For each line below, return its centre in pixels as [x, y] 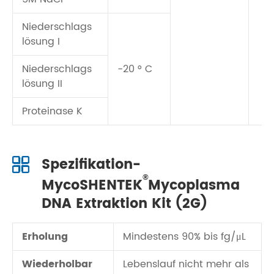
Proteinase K [52, 111]
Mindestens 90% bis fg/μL [184, 237]
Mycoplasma [194, 186]
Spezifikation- [91, 165]
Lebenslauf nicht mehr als [186, 264]
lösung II [42, 84]
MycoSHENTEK [92, 186]
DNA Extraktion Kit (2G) [124, 204]
